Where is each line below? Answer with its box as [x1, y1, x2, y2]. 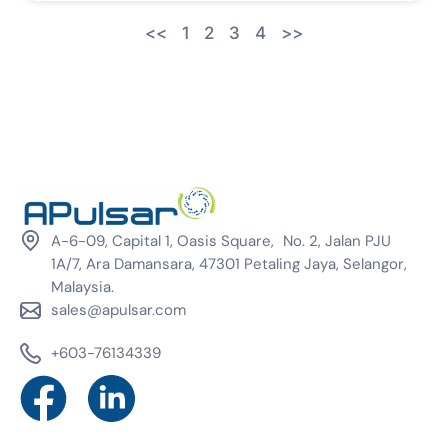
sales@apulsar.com [51, 300, 187, 321]
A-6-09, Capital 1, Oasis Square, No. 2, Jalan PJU [51, 231, 392, 252]
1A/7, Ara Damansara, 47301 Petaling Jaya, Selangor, [51, 254, 408, 275]
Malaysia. [51, 277, 115, 298]
